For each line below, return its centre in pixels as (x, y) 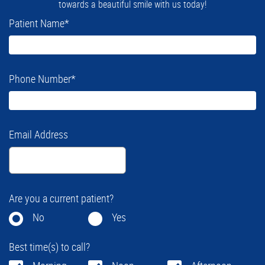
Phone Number (40, 79)
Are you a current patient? (61, 198)
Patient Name (37, 23)
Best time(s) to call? (49, 247)
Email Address (38, 134)
